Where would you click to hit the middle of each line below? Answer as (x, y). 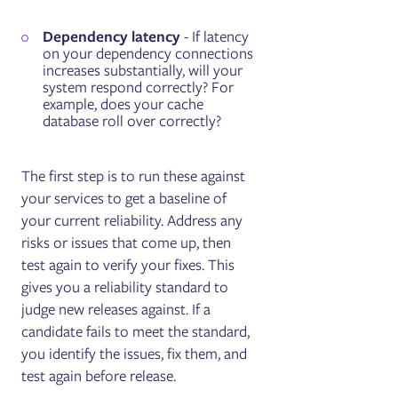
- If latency (215, 36)
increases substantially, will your (143, 70)
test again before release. (99, 375)
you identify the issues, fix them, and (135, 353)
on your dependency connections (148, 53)
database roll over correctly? (132, 120)
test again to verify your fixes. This (128, 264)
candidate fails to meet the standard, (136, 331)
